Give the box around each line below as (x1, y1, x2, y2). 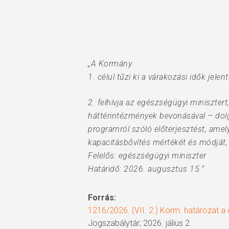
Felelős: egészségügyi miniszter (88, 151, 207, 161)
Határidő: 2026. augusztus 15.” (88, 164, 204, 174)
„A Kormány (88, 59, 132, 68)
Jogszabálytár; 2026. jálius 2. (88, 218, 192, 228)
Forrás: (88, 193, 116, 202)
